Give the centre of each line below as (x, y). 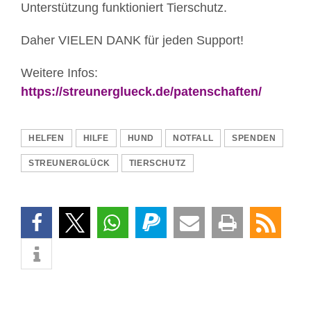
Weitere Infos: (59, 73)
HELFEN (47, 138)
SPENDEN (254, 138)
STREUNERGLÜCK (69, 163)
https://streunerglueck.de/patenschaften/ (141, 92)
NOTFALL (193, 138)
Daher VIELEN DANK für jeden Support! (132, 41)
